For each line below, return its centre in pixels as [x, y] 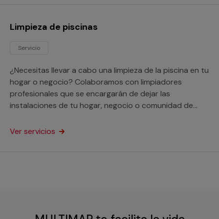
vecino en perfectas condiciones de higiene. [88, 117]
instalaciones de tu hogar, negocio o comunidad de [101, 105]
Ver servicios [33, 131]
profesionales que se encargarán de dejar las [90, 94]
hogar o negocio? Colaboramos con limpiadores [96, 82]
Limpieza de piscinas [54, 27]
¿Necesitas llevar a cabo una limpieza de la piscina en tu [109, 70]
